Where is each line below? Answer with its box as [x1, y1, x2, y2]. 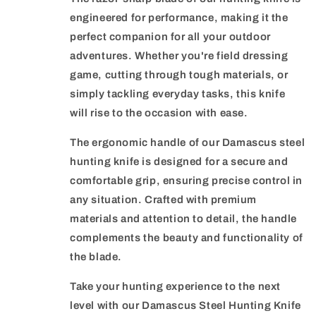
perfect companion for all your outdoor [70, 31, 271, 43]
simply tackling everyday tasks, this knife [70, 88, 286, 100]
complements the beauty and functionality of [70, 232, 303, 244]
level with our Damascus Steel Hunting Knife [70, 300, 301, 312]
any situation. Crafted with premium [70, 194, 257, 206]
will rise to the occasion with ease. [70, 107, 248, 119]
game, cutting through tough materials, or [70, 69, 288, 81]
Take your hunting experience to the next [70, 281, 281, 293]
